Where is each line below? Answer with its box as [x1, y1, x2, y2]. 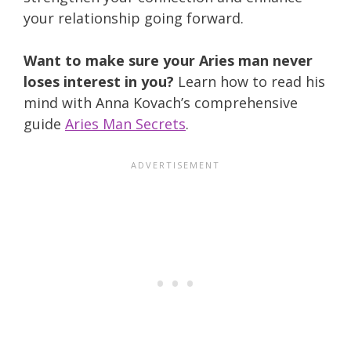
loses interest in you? [24, 71, 178, 91]
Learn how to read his [178, 71, 325, 91]
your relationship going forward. [24, 8, 244, 27]
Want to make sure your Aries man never [24, 50, 313, 70]
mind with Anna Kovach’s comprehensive [24, 92, 298, 112]
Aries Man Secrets [65, 114, 186, 133]
